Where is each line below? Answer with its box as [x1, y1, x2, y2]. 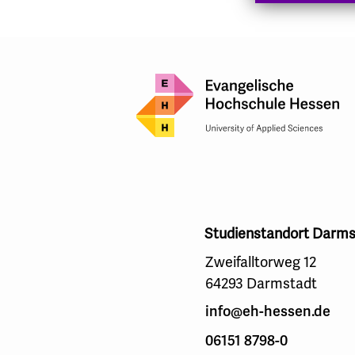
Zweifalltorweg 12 [205, 254, 316, 272]
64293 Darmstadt [205, 275, 317, 293]
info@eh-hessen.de [205, 303, 330, 321]
